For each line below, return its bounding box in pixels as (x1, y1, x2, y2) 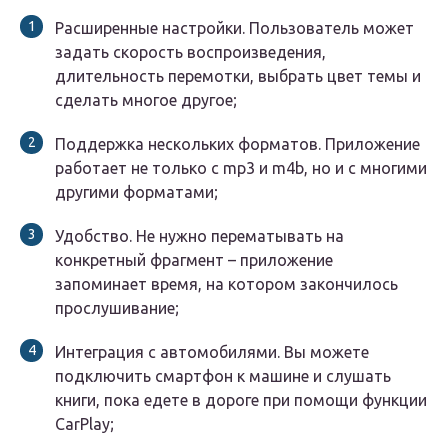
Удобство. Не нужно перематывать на (55, 227, 344, 246)
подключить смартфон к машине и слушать (55, 367, 391, 386)
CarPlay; (55, 415, 114, 434)
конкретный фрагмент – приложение (55, 251, 333, 270)
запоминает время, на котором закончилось (55, 275, 398, 294)
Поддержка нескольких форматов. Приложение (55, 135, 420, 154)
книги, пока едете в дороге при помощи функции (55, 391, 427, 410)
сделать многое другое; (55, 91, 237, 110)
